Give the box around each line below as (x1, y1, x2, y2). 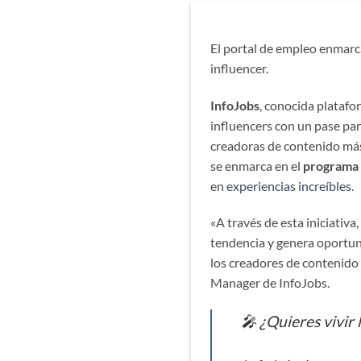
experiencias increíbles (226, 177, 351, 193)
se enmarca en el (210, 157, 303, 173)
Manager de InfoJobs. (210, 275, 330, 291)
